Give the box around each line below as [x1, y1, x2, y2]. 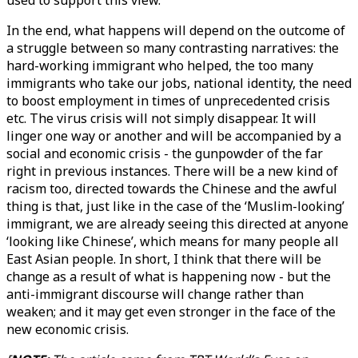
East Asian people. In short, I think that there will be [6, 250, 321, 268]
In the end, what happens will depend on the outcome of [6, 22, 345, 39]
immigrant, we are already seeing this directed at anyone [6, 215, 348, 233]
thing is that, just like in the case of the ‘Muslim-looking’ [6, 197, 344, 215]
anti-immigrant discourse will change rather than [6, 285, 304, 303]
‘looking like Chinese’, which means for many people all [6, 233, 339, 250]
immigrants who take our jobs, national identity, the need [6, 74, 352, 92]
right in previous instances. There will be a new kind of [6, 162, 338, 180]
